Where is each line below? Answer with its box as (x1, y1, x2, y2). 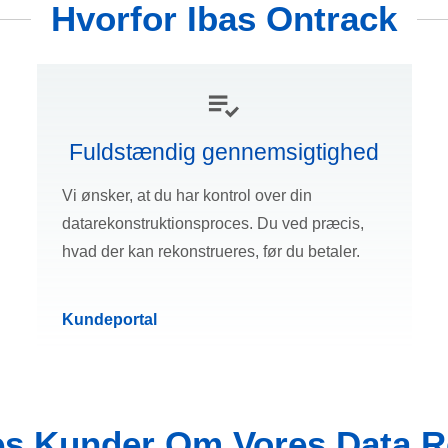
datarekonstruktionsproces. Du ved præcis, (61, 215, 364, 233)
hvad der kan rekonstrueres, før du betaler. (61, 243, 360, 261)
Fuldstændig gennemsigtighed (69, 139, 379, 166)
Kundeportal (61, 311, 157, 329)
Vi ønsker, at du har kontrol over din (61, 187, 312, 205)
